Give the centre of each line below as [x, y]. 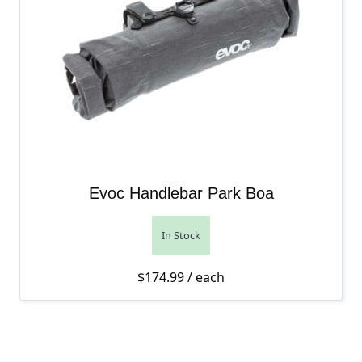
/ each [204, 277]
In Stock [181, 235]
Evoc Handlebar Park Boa [181, 193]
